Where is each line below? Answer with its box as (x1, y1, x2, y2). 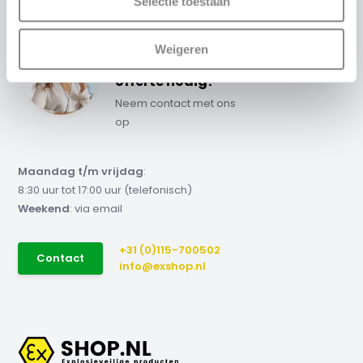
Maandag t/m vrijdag (18, 164, 144, 179)
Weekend (18, 201, 70, 216)
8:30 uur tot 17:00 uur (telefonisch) (18, 182, 193, 198)
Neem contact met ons (115, 96, 237, 111)
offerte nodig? (115, 72, 216, 91)
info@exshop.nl (119, 258, 207, 274)
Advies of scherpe (115, 52, 237, 70)
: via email (70, 201, 123, 216)
